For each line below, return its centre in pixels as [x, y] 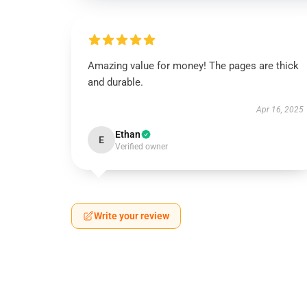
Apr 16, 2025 [280, 110]
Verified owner [142, 147]
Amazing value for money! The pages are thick [193, 66]
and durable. [115, 82]
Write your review [132, 216]
